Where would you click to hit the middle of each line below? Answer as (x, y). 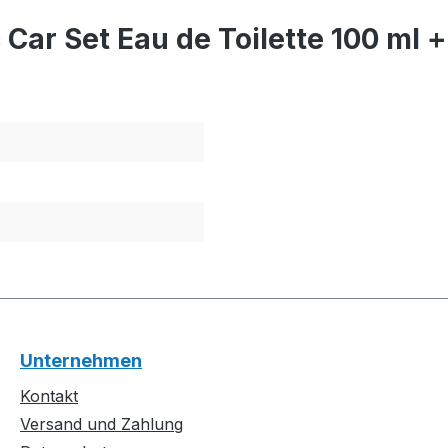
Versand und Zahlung (101, 424)
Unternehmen (81, 361)
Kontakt (49, 396)
